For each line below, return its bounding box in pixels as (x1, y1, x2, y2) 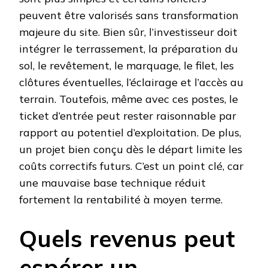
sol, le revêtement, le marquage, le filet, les (19, 59, 234, 73)
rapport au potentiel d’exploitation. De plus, (19, 126, 241, 140)
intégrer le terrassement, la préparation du (19, 42, 238, 56)
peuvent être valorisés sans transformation (19, 8, 239, 23)
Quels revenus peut (19, 224, 235, 254)
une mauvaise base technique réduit (19, 176, 206, 190)
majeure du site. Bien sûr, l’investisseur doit (19, 25, 237, 39)
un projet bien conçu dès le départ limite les (19, 142, 242, 157)
